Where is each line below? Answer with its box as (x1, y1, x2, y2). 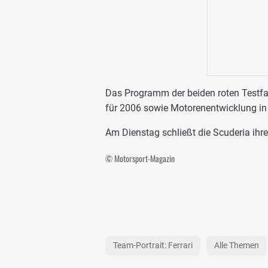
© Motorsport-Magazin (105, 152, 175, 165)
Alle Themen (214, 240, 259, 251)
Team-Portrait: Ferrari (113, 240, 193, 251)
